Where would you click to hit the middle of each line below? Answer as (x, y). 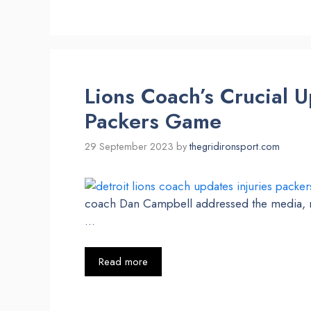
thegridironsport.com (235, 146)
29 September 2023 (129, 146)
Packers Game (153, 121)
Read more (123, 262)
